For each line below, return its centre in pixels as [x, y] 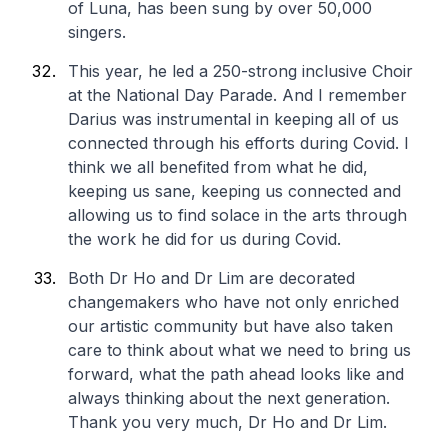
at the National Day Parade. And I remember [237, 95]
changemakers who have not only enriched [233, 302]
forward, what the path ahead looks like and [236, 374]
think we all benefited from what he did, [218, 167]
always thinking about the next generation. [229, 398]
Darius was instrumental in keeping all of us [233, 119]
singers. [97, 32]
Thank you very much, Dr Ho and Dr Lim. [227, 422]
